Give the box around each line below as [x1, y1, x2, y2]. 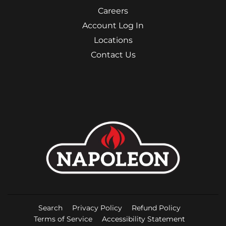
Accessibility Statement [101, 215, 185, 223]
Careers [98, 6, 128, 16]
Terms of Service [33, 215, 92, 223]
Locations [93, 35, 133, 45]
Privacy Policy [72, 204, 122, 212]
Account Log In [82, 20, 144, 30]
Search [38, 204, 63, 212]
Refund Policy [131, 204, 181, 212]
